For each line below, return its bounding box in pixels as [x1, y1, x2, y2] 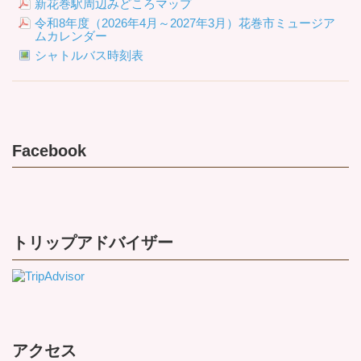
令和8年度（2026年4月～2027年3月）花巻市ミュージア [34, 15, 335, 30]
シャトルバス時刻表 [34, 48, 143, 63]
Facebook [12, 141, 86, 160]
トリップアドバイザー [12, 234, 173, 252]
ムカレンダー [34, 28, 107, 43]
